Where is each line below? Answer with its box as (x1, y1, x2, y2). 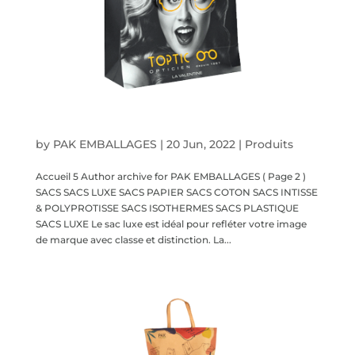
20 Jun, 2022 (166, 137, 235, 152)
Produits (244, 137, 293, 152)
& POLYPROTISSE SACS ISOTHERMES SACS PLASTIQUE (35, 202, 299, 215)
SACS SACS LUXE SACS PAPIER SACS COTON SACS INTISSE (35, 186, 318, 199)
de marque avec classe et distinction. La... (35, 234, 231, 246)
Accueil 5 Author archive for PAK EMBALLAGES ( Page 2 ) (35, 170, 306, 183)
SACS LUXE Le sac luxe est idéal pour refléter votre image (35, 218, 307, 231)
